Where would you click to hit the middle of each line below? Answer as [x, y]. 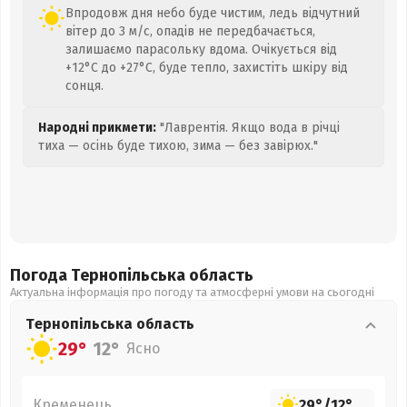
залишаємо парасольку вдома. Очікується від [201, 50]
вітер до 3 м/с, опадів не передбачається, [190, 31]
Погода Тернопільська [99, 275]
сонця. [84, 86]
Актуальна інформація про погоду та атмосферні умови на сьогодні [192, 292]
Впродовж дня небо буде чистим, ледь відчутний [213, 13]
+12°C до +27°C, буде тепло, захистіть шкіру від [207, 68]
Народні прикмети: [97, 128]
